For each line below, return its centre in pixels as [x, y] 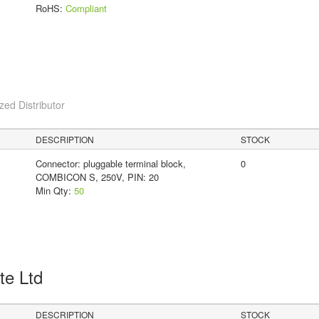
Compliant [86, 9]
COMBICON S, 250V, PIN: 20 [97, 177]
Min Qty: [54, 191]
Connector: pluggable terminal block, [110, 164]
